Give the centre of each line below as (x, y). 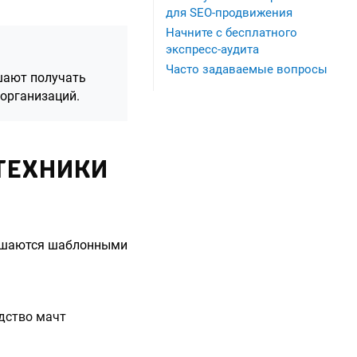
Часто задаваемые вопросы (247, 69)
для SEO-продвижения (229, 13)
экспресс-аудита (212, 49)
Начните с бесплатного (231, 33)
